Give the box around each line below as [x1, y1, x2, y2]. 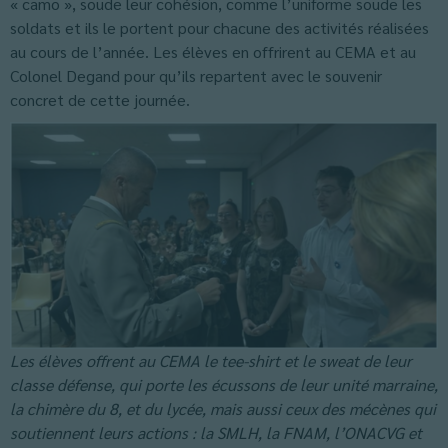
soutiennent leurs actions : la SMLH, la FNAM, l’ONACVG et [10, 422, 422, 443]
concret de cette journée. [10, 89, 190, 110]
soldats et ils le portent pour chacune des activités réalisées [10, 17, 429, 38]
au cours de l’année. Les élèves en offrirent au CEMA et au [10, 41, 416, 62]
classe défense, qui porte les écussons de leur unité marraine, [10, 374, 438, 395]
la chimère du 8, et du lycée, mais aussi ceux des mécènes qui [10, 398, 436, 419]
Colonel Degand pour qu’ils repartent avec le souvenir [10, 65, 382, 86]
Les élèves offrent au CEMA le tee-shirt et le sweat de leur [10, 350, 412, 371]
